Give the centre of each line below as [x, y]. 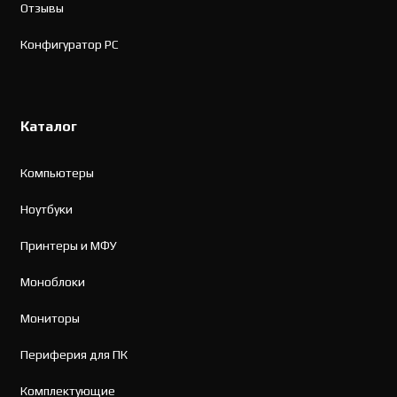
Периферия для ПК [74, 355]
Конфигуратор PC [70, 45]
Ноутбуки [47, 210]
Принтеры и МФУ [69, 246]
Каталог [49, 127]
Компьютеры [58, 173]
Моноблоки [53, 282]
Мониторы [51, 319]
